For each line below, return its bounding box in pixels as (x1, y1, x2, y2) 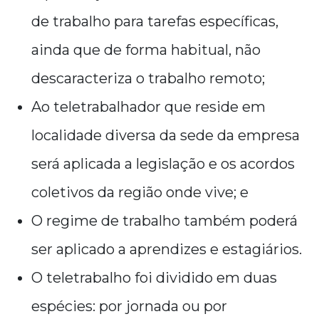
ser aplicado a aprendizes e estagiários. (31, 241, 302, 258)
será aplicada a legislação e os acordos (31, 155, 295, 172)
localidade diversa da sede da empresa (31, 127, 300, 144)
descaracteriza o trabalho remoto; (31, 70, 265, 87)
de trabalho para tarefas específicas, (31, 13, 278, 30)
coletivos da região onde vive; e (31, 184, 249, 201)
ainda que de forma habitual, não (31, 41, 261, 58)
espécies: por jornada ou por (31, 298, 227, 315)
